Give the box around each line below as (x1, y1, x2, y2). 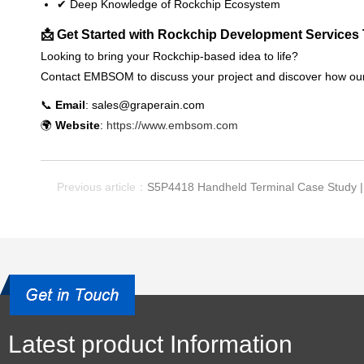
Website (55, 118, 100, 132)
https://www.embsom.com (106, 118, 238, 132)
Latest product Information (8, 330, 292, 357)
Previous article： (57, 180, 147, 193)
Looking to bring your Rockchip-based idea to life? (41, 49, 298, 63)
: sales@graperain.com (85, 97, 205, 111)
